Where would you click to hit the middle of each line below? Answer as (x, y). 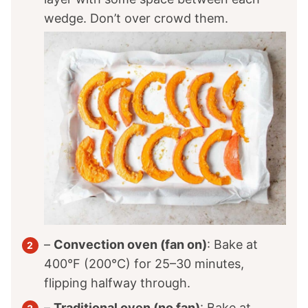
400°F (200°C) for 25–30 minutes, (144, 264)
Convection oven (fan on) (130, 245)
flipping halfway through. (117, 283)
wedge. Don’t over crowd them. (136, 18)
